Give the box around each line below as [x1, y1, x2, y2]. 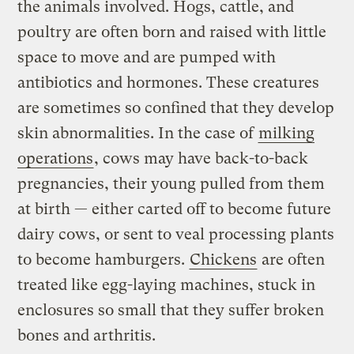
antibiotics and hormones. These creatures [17, 73, 320, 92]
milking [258, 124, 315, 143]
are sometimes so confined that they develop [17, 99, 335, 118]
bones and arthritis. [17, 326, 156, 345]
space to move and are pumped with [17, 48, 277, 67]
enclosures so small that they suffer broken [17, 301, 325, 320]
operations [17, 149, 94, 168]
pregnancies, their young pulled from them [17, 175, 326, 194]
